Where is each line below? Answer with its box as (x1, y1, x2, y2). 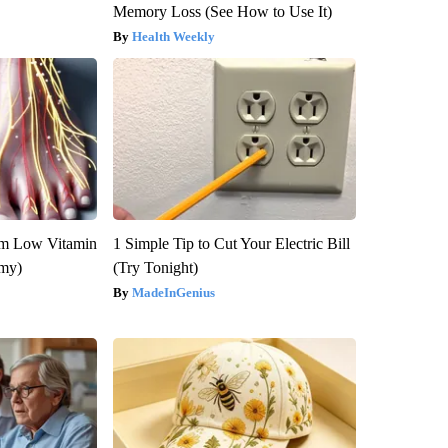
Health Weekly (131, 29, 215, 45)
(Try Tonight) (112, 259, 198, 277)
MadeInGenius (131, 285, 215, 301)
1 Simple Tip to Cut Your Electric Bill (112, 235, 350, 253)
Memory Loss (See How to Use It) (112, 3, 332, 21)
